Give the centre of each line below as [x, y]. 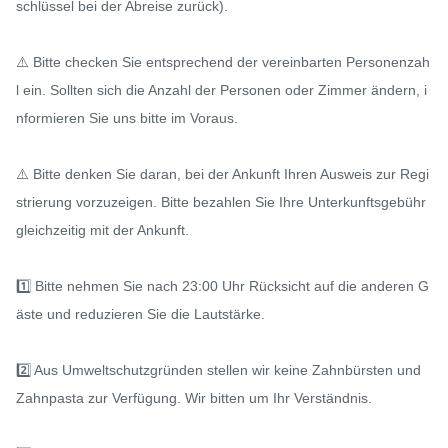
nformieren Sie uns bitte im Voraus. [127, 117]
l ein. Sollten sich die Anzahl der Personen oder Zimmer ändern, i [221, 89]
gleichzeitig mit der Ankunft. [102, 229]
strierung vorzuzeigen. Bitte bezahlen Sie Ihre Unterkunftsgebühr [221, 201]
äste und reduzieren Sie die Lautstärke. [140, 313]
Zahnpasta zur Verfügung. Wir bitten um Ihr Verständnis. [194, 397]
